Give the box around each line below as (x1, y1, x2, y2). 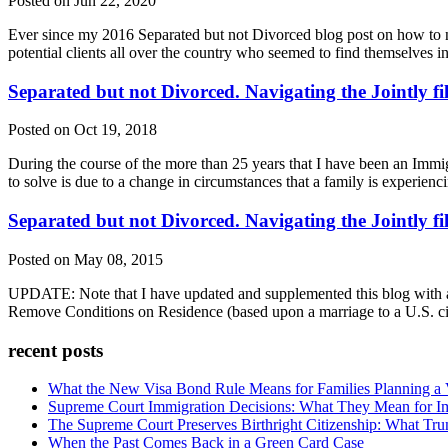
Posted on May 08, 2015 (8, 250, 163, 268)
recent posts (8, 339, 103, 361)
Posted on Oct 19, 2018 (8, 121, 157, 139)
